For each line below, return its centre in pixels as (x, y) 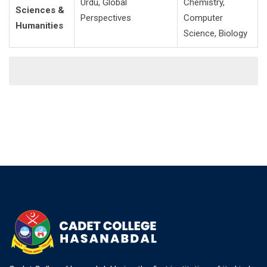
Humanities (39, 26)
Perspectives (106, 18)
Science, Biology (215, 33)
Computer (203, 18)
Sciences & (40, 10)
